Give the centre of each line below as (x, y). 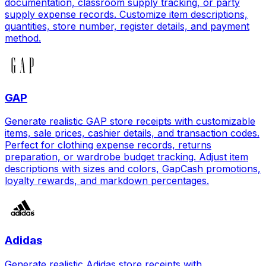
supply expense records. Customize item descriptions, (126, 14)
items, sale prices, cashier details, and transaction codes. (132, 133)
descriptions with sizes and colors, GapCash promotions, (133, 169)
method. (23, 38)
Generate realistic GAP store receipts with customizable (130, 121)
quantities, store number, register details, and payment (127, 26)
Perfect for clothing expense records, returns (108, 145)
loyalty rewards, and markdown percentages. (107, 181)
